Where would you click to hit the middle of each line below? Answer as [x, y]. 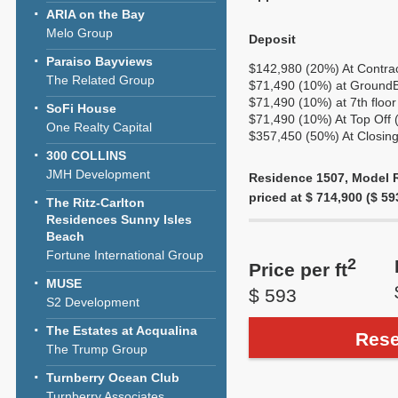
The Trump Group [97, 349]
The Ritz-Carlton [96, 203]
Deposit [272, 39]
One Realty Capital [99, 127]
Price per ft [298, 270]
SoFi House [81, 108]
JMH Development [98, 174]
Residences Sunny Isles [119, 219]
